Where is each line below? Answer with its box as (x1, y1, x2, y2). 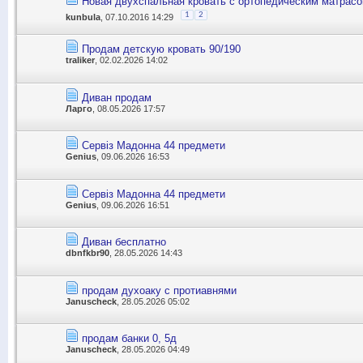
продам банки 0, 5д (82, 332, 177, 345)
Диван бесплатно (82, 236, 166, 249)
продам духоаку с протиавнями (82, 284, 237, 297)
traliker (66, 55, 95, 66)
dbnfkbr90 (66, 248, 109, 258)
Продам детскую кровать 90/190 (82, 43, 241, 56)
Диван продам (82, 91, 152, 104)
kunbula (66, 11, 100, 22)
